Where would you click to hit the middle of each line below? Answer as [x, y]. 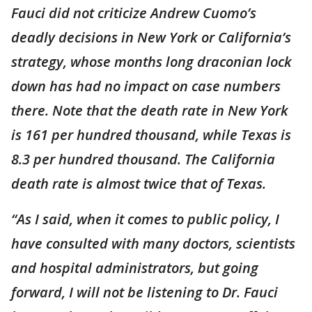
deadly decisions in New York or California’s [151, 37]
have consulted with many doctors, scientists [153, 243]
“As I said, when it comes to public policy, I [145, 219]
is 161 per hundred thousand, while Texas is [151, 135]
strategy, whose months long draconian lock [151, 62]
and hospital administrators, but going [135, 268]
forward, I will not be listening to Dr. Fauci [145, 292]
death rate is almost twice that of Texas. [139, 184]
